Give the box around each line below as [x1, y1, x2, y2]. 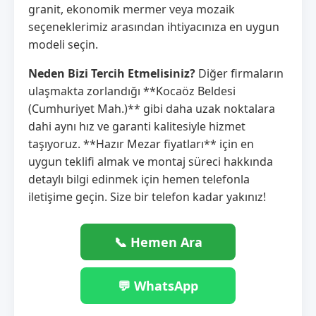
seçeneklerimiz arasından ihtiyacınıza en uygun [28, 18, 279, 35]
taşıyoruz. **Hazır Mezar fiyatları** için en [28, 135, 254, 152]
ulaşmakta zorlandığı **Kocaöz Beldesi [28, 83, 236, 99]
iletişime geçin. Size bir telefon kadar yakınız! [28, 188, 266, 205]
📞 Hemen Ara [114, 233, 202, 250]
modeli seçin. [28, 36, 98, 52]
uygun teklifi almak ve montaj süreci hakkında [28, 153, 273, 169]
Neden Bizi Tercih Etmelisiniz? [28, 65, 195, 81]
